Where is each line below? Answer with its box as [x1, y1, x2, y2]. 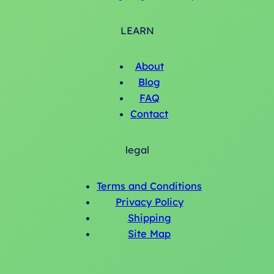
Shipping [127, 211, 171, 224]
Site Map [128, 227, 171, 240]
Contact [130, 108, 168, 120]
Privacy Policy [115, 195, 183, 208]
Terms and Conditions [97, 179, 202, 192]
